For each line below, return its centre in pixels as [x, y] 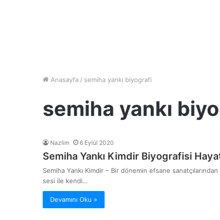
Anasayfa [64, 80]
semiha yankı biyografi [118, 80]
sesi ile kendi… [65, 181]
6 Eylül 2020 [97, 143]
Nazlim [60, 143]
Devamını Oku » [74, 199]
